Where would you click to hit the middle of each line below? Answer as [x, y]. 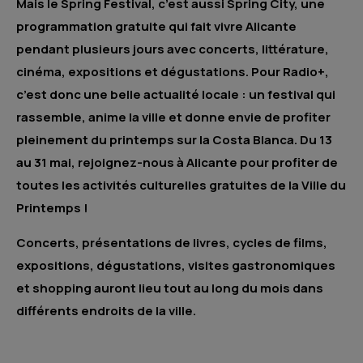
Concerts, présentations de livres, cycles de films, [172, 242]
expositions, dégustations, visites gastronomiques [176, 265]
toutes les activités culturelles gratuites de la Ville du [181, 186]
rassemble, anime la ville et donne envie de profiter [173, 117]
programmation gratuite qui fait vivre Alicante [156, 27]
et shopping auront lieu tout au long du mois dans [170, 288]
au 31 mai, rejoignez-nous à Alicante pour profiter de [177, 163]
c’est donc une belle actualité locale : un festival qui [176, 95]
